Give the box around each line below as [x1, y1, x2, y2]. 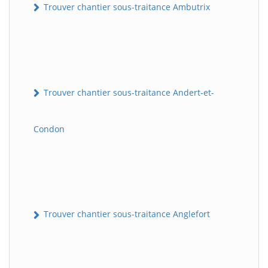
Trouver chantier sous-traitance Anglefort [41, 208, 210, 220]
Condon [33, 123, 65, 135]
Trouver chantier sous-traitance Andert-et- [41, 87, 214, 99]
